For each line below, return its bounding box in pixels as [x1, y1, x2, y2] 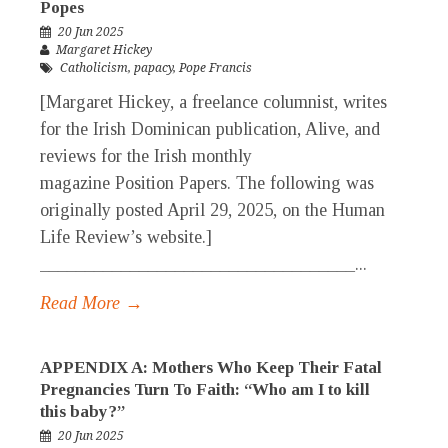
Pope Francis [179, 61, 252, 76]
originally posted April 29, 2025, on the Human [40, 200, 385, 221]
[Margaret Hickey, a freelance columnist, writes [40, 92, 387, 113]
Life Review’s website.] [40, 227, 212, 248]
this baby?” [40, 402, 125, 422]
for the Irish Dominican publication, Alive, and [40, 119, 380, 140]
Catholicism [60, 61, 128, 76]
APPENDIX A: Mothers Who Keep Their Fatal [40, 358, 382, 378]
